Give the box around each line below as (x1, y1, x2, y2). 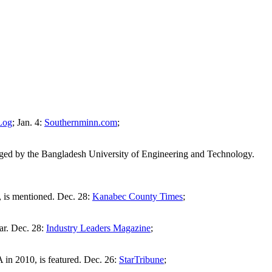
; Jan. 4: (12, 117, 44, 128)
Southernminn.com (44, 117, 117, 128)
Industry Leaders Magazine (46, 223, 151, 234)
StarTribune (119, 254, 164, 265)
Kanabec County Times (92, 191, 183, 202)
